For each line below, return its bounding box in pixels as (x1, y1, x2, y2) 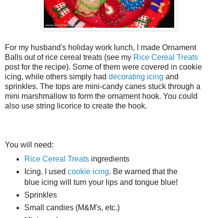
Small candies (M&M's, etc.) (24, 203, 120, 212)
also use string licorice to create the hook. (5, 102, 147, 110)
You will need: (5, 141, 54, 149)
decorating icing (109, 73, 163, 81)
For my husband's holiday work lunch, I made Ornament (5, 43, 196, 52)
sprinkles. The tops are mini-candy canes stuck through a (5, 82, 200, 91)
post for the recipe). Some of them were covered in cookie (5, 63, 202, 72)
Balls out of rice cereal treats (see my (5, 53, 133, 62)
